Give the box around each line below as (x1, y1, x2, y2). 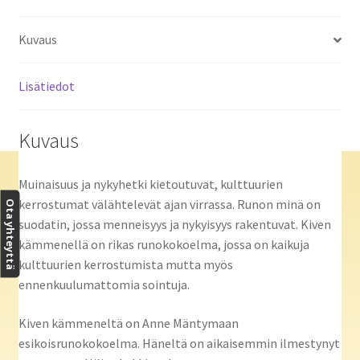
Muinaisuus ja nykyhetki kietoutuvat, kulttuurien (18, 175, 283, 192)
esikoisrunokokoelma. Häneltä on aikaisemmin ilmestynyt (18, 334, 340, 351)
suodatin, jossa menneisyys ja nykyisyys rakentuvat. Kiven (18, 215, 331, 232)
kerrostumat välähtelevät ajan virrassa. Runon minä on (18, 195, 321, 212)
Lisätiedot (18, 78, 75, 95)
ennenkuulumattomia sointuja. (18, 276, 190, 292)
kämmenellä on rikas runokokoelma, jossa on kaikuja (18, 235, 309, 252)
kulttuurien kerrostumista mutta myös (18, 256, 233, 272)
